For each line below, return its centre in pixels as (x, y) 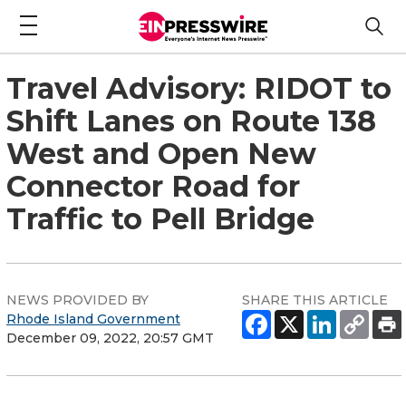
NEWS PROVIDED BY (77, 300)
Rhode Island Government (93, 319)
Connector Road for (153, 186)
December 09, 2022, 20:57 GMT (110, 338)
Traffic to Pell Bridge (160, 218)
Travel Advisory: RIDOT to (199, 88)
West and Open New (161, 153)
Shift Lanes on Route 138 (191, 121)
